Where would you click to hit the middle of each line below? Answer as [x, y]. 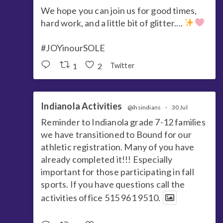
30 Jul [179, 107]
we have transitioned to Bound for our [116, 134]
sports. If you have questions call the [113, 184]
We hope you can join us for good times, [119, 10]
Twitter [122, 65]
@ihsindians [144, 107]
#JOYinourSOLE [73, 48]
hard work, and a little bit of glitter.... [113, 23]
